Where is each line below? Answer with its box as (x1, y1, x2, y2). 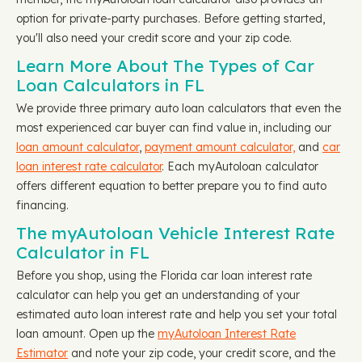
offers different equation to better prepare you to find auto (16, 179, 326, 193)
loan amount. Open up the (16, 326, 158, 341)
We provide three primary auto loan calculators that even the (16, 101, 341, 116)
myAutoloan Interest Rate (158, 326, 296, 341)
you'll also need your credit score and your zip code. (16, 31, 292, 45)
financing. (16, 198, 69, 213)
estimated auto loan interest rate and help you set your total (16, 307, 337, 322)
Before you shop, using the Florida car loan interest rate (16, 268, 312, 283)
